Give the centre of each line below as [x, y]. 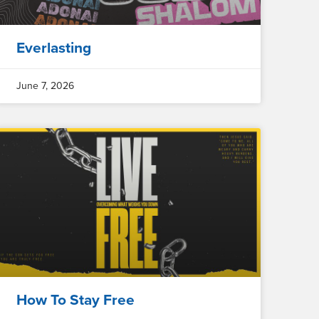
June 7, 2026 [45, 86]
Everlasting [53, 48]
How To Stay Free [75, 300]
